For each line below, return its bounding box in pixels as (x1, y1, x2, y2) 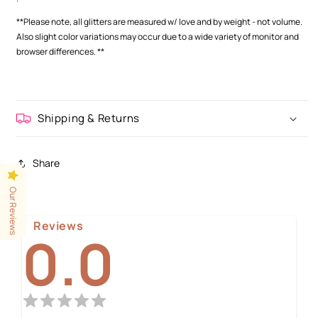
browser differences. (16, 45, 96, 57)
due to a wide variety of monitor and (162, 30, 299, 43)
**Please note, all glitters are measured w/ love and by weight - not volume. (16, 15, 302, 28)
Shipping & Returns (38, 110, 140, 126)
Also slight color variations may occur (16, 30, 162, 43)
